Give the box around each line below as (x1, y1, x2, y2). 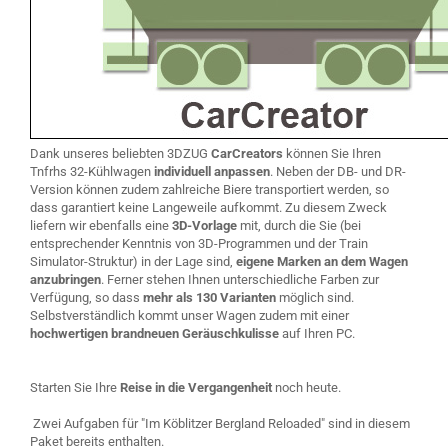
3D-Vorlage (172, 218, 237, 233)
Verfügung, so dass (30, 290, 143, 305)
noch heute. (272, 380, 341, 395)
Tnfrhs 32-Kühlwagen (30, 164, 154, 179)
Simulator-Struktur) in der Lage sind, (30, 254, 236, 269)
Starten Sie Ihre (30, 380, 120, 395)
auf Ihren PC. (279, 326, 355, 341)
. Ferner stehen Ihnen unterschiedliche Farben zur (101, 272, 379, 287)
